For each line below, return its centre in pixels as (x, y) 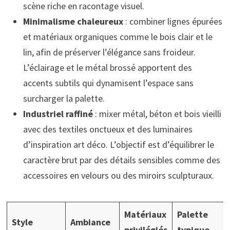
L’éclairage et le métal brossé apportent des (107, 67)
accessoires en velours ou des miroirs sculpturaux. (118, 175)
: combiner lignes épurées (172, 21)
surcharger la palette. (64, 98)
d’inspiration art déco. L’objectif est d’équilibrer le (118, 144)
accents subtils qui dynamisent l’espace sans (108, 83)
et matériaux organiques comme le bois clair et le (118, 36)
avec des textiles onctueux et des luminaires (108, 129)
